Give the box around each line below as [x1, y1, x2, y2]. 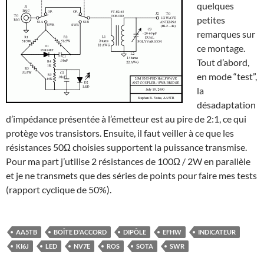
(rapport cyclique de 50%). [6, 184, 111, 196]
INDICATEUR [198, 228, 236, 236]
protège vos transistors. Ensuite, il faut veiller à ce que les [6, 127, 234, 139]
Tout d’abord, [197, 57, 249, 68]
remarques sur [197, 28, 255, 40]
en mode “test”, [197, 71, 257, 82]
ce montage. [197, 42, 245, 54]
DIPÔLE [123, 228, 146, 236]
